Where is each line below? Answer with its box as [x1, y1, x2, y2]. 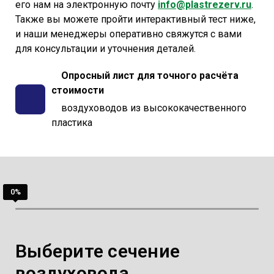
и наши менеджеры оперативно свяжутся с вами [15, 28, 242, 40]
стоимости [51, 84, 104, 96]
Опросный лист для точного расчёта [51, 69, 239, 81]
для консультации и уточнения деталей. [15, 42, 196, 54]
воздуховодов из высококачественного [51, 102, 246, 114]
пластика [51, 116, 92, 128]
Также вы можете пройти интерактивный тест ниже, [15, 13, 256, 25]
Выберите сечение [15, 240, 180, 262]
